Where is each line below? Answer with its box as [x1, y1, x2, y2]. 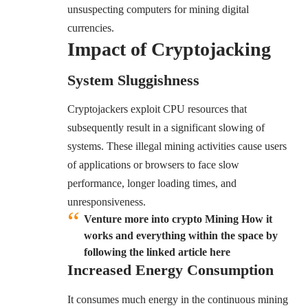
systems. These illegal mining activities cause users [67, 140, 287, 153]
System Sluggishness [67, 71, 199, 89]
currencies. [67, 21, 114, 34]
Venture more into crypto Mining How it [84, 213, 272, 225]
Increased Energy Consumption [67, 261, 274, 279]
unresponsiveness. [67, 196, 146, 208]
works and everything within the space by [84, 230, 278, 242]
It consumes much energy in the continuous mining [67, 293, 288, 305]
